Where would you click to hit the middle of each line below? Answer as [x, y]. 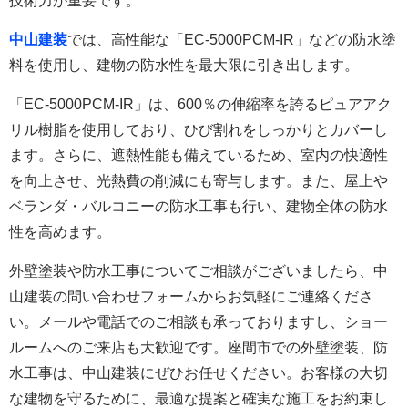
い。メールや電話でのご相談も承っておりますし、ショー [199, 321]
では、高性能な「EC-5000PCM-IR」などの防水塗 [232, 39]
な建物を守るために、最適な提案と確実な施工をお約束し [199, 398]
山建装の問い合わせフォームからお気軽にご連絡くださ [191, 296]
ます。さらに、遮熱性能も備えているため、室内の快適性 [199, 155]
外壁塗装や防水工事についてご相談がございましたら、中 [199, 270]
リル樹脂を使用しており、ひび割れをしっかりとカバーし [199, 129]
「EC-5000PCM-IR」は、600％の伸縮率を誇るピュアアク [200, 104]
